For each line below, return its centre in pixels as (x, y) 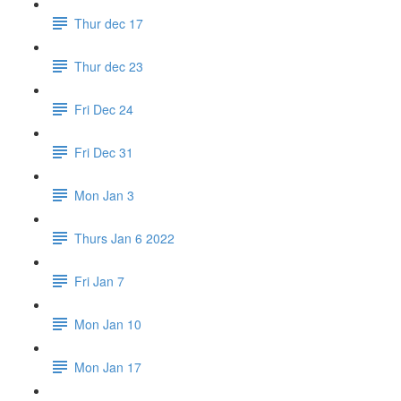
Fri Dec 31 (104, 152)
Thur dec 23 (109, 66)
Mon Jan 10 (108, 324)
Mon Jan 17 (108, 367)
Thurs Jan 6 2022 (124, 238)
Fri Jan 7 (99, 281)
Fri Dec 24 (104, 109)
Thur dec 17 (109, 23)
